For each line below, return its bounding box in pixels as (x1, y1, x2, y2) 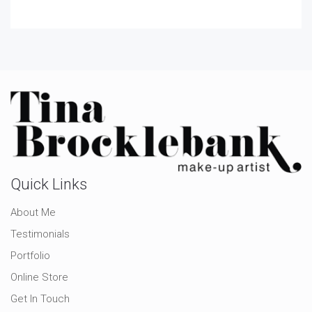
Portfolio (10, 249, 50, 262)
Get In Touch (10, 292, 70, 305)
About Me (10, 205, 56, 219)
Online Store (10, 270, 68, 283)
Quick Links (10, 175, 87, 193)
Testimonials (10, 227, 70, 240)
